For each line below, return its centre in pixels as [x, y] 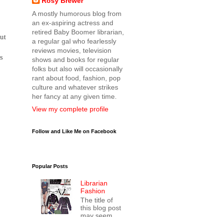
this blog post [101, 208]
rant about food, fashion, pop [76, 78]
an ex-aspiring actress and [73, 23]
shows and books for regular [76, 60]
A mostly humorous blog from [77, 14]
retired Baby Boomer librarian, [78, 32]
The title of [97, 200]
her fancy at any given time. [74, 96]
